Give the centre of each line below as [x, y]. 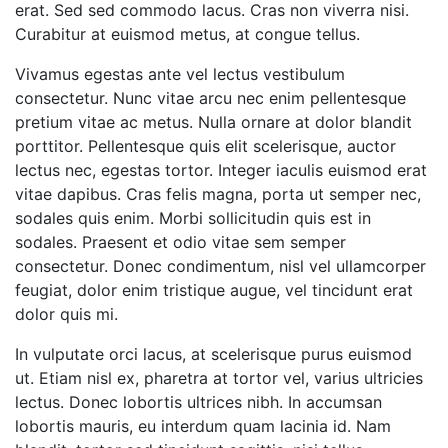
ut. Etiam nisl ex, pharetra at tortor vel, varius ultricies [219, 378]
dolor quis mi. [66, 314]
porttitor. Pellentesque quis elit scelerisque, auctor [205, 146]
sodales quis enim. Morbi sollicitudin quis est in [193, 218]
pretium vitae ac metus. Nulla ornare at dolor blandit [213, 122]
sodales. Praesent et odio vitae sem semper [180, 242]
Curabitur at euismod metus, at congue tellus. [187, 34]
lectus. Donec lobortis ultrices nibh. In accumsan [198, 402]
